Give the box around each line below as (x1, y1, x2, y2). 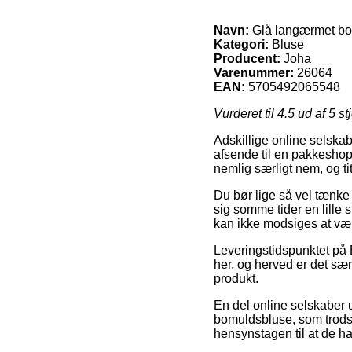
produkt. (214, 271, 258, 285)
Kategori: (214, 37, 269, 51)
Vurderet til (214, 106, 277, 120)
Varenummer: (214, 65, 294, 79)
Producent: (214, 51, 280, 65)
